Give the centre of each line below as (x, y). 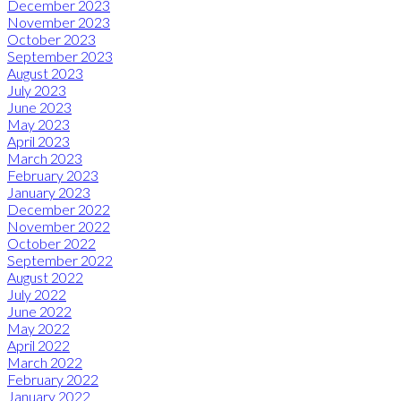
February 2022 (53, 379)
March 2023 (45, 158)
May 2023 (38, 124)
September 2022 (60, 260)
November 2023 (59, 21)
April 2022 (38, 345)
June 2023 (39, 107)
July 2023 (37, 90)
